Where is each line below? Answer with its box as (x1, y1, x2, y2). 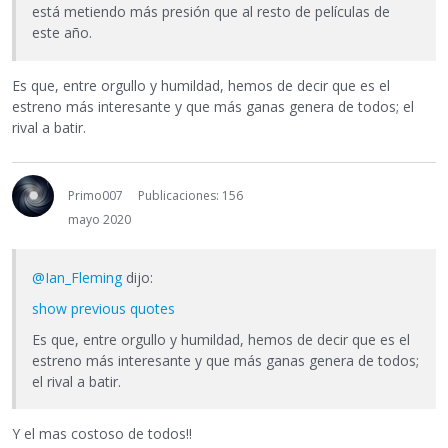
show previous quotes (32, 298, 175, 318)
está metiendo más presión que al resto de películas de (32, 2, 390, 22)
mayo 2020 (68, 210, 131, 228)
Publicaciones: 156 (138, 186, 243, 204)
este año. (32, 23, 92, 43)
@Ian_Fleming (32, 267, 122, 287)
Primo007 (68, 186, 123, 204)
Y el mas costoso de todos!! (12, 424, 192, 444)
